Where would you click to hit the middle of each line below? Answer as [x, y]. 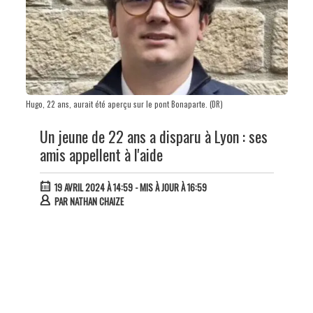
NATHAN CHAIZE [96, 202]
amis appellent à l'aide [101, 154]
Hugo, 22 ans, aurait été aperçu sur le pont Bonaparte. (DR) [124, 104]
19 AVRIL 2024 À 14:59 [93, 188]
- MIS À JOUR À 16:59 [169, 188]
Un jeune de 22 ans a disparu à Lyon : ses [153, 136]
